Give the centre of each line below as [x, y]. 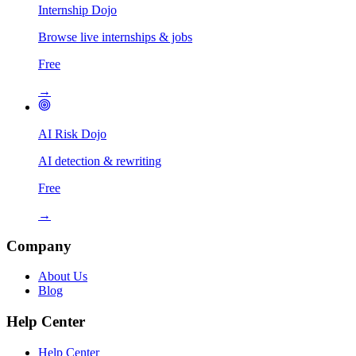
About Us [63, 277]
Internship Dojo [77, 10]
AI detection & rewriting [100, 161]
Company [39, 246]
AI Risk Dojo [72, 134]
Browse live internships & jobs [115, 37]
